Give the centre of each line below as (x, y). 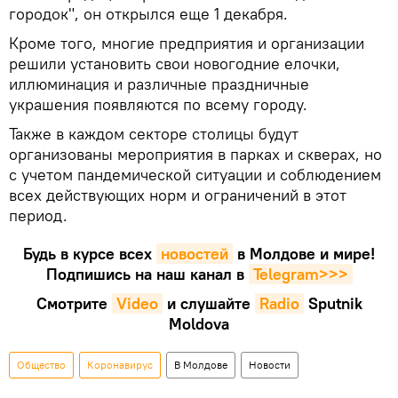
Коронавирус (120, 364)
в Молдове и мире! (306, 253)
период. (38, 215)
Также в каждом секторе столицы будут (154, 133)
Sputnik (335, 303)
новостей (195, 253)
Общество (41, 364)
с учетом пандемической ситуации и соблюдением (195, 174)
